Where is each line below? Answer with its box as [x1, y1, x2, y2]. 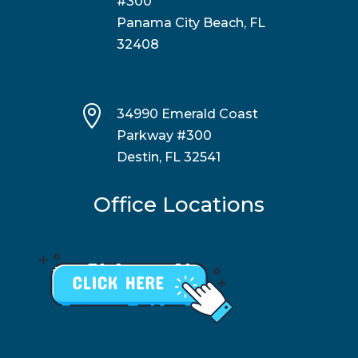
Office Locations [93, 192, 265, 218]
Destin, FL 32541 [116, 149, 221, 165]
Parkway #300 [116, 128, 212, 144]
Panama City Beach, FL [116, 15, 265, 31]
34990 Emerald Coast [116, 106, 258, 122]
